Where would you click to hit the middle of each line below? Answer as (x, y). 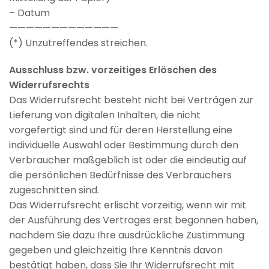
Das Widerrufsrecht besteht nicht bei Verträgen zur (131, 100)
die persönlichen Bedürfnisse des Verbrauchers (120, 175)
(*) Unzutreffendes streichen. (78, 43)
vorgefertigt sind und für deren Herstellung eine (121, 130)
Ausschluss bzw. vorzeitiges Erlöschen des (113, 70)
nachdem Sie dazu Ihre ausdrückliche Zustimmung (127, 235)
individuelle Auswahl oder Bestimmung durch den (124, 145)
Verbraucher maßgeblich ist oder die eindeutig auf (128, 160)
